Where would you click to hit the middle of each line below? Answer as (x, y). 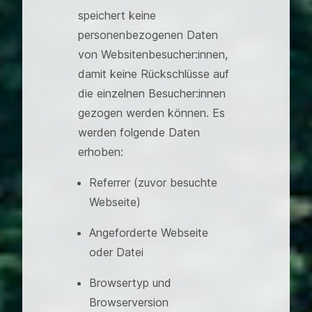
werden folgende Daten (139, 132)
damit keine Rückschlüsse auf (154, 74)
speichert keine (117, 15)
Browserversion (129, 302)
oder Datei (116, 252)
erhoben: (101, 152)
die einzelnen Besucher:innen (152, 93)
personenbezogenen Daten (148, 35)
